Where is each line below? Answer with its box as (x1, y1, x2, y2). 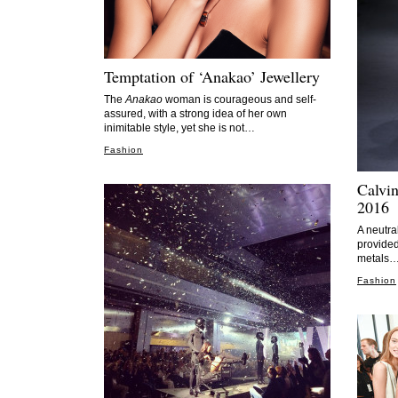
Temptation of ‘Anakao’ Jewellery (104, 66, 320, 87)
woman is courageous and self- (163, 93, 316, 106)
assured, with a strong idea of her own (104, 107, 287, 120)
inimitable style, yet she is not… (104, 122, 255, 134)
